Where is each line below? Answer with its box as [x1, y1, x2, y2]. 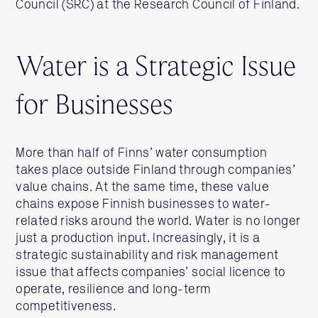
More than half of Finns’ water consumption [16, 147, 268, 160]
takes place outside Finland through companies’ [16, 164, 295, 177]
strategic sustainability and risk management [16, 249, 279, 262]
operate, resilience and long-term [16, 283, 212, 296]
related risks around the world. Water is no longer [16, 215, 301, 228]
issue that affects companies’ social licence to [16, 266, 286, 279]
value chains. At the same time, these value [16, 181, 269, 194]
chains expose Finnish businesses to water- [16, 198, 271, 211]
